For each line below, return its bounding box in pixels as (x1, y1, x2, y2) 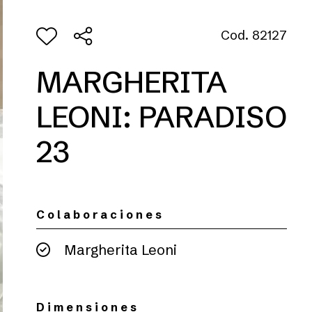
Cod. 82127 (221, 27, 287, 43)
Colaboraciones (36, 208, 164, 221)
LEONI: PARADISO (36, 99, 287, 135)
